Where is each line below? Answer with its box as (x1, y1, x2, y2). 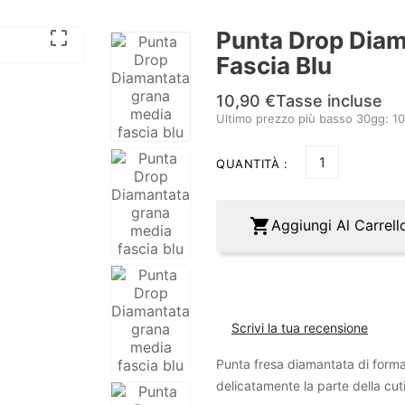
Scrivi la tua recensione (231, 320, 368, 336)
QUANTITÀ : (216, 156, 287, 172)
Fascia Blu (216, 52, 332, 80)
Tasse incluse (276, 91, 382, 111)
